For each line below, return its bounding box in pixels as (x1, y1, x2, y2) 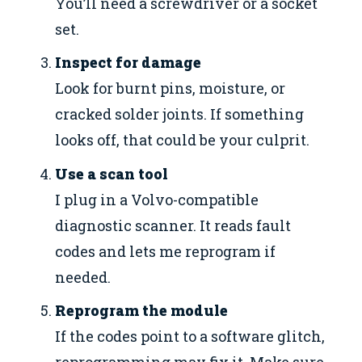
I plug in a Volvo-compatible (55, 189, 259, 209)
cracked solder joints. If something (55, 104, 305, 124)
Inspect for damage (55, 53, 202, 73)
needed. (55, 267, 112, 287)
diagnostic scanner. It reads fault (55, 215, 292, 235)
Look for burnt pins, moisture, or (55, 78, 286, 99)
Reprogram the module (55, 300, 229, 320)
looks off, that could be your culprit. (55, 130, 310, 150)
